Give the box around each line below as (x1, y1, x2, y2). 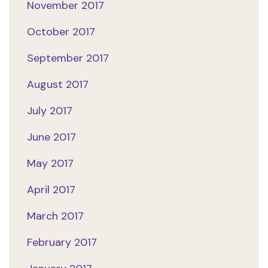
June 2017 (27, 130, 76, 145)
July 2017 (27, 103, 72, 118)
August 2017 (27, 77, 89, 92)
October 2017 (27, 25, 95, 39)
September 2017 (27, 51, 109, 66)
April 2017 (27, 182, 75, 197)
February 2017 (27, 235, 97, 250)
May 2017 (27, 156, 74, 171)
